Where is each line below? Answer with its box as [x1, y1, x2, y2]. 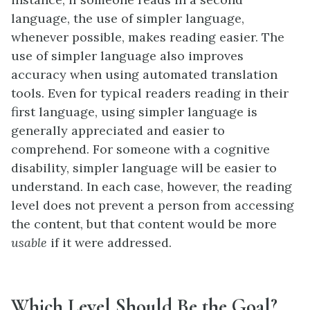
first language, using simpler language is [11, 103, 257, 120]
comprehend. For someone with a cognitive [11, 140, 270, 157]
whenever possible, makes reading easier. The [11, 28, 284, 45]
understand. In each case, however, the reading [11, 178, 292, 194]
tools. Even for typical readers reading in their [11, 84, 289, 101]
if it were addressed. [47, 234, 172, 250]
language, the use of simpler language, [11, 10, 244, 26]
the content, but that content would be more [11, 215, 277, 232]
